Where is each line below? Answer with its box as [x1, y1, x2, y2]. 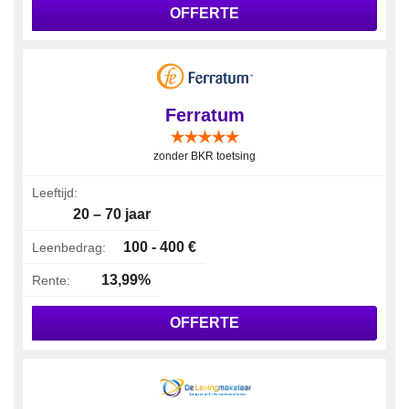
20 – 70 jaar [73, 205, 151, 222]
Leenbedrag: [32, 239, 106, 255]
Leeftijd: [32, 184, 78, 200]
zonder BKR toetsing [153, 149, 256, 163]
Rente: [32, 272, 70, 288]
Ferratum [164, 104, 245, 125]
